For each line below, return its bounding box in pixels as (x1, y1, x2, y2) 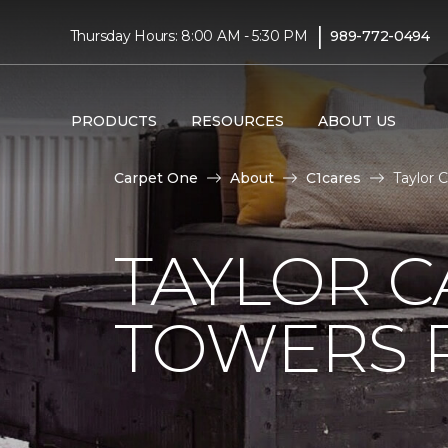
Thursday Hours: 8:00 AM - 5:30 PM (69, 26, 308, 45)
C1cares (306, 169, 361, 187)
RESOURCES (190, 111, 284, 130)
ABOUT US (317, 111, 396, 130)
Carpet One (114, 169, 198, 187)
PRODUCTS (70, 111, 157, 130)
